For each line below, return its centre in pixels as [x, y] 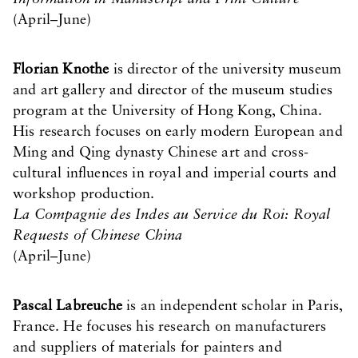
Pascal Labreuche [68, 306]
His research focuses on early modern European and [178, 132]
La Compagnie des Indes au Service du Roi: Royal [172, 215]
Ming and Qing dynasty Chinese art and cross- [161, 153]
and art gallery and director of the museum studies [173, 91]
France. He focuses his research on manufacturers [170, 327]
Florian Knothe [61, 70]
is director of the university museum [225, 70]
